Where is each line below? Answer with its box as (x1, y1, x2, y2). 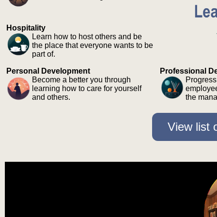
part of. (32, 50, 55, 59)
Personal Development (6, 67, 90, 76)
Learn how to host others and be (32, 32, 142, 41)
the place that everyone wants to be (32, 41, 153, 50)
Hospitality (6, 24, 46, 32)
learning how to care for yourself (32, 84, 141, 93)
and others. (32, 93, 70, 102)
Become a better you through (32, 76, 131, 84)
